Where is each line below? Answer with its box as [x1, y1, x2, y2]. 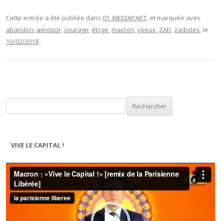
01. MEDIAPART [103, 13, 147, 22]
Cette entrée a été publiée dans [6, 13, 103, 22]
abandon [6, 25, 34, 34]
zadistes [174, 25, 200, 34]
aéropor [37, 25, 61, 34]
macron [111, 25, 134, 34]
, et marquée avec [147, 13, 200, 22]
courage [64, 25, 89, 34]
